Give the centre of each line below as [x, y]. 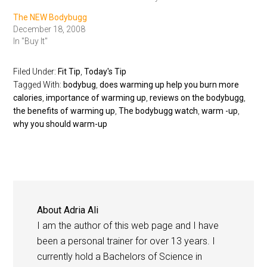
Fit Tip [69, 72]
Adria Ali [81, 210]
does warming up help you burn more [170, 85]
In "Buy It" [31, 41]
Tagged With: [38, 85]
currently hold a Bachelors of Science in [120, 257]
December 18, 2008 [49, 30]
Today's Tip [105, 72]
